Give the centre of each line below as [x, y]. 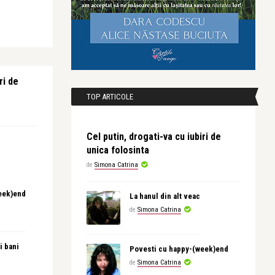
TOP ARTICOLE [110, 97]
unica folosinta [118, 150]
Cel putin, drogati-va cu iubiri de [154, 137]
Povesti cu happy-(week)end [179, 249]
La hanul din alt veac [165, 196]
